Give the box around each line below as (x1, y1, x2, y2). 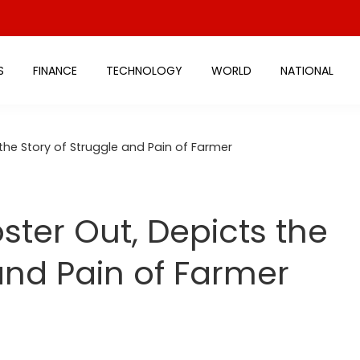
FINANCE (32, 62, 77, 79)
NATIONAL (280, 62, 333, 79)
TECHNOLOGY (105, 62, 182, 79)
